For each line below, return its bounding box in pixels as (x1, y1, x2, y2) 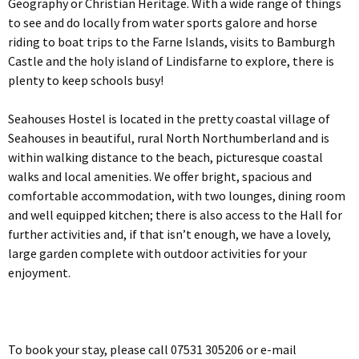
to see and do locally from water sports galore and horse (8, 14, 317, 31)
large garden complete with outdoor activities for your (8, 245, 307, 262)
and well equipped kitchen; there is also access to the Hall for (8, 207, 342, 224)
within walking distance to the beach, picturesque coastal (8, 149, 323, 166)
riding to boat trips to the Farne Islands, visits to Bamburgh (8, 34, 335, 50)
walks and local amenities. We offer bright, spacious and (8, 168, 312, 185)
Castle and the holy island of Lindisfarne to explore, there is (8, 53, 334, 70)
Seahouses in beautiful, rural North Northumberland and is (8, 130, 329, 147)
